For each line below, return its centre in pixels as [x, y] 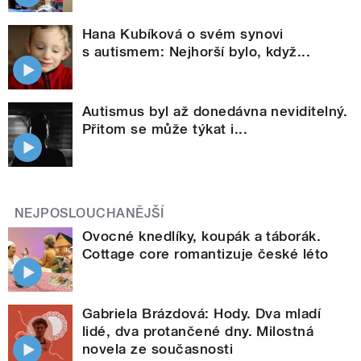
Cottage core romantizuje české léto [205, 253]
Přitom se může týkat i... [165, 129]
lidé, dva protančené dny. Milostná [198, 331]
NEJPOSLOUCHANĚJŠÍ [89, 213]
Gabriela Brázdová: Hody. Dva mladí [202, 313]
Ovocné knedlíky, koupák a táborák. [202, 236]
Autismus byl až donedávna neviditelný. [215, 111]
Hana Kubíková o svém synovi [183, 33]
